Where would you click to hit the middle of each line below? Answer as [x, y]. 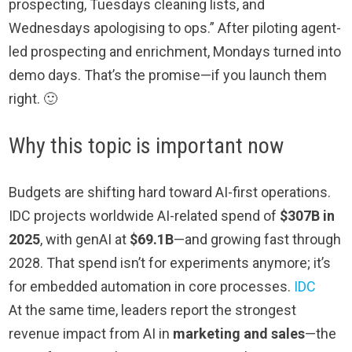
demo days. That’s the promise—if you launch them [168, 75]
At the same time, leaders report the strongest [153, 310]
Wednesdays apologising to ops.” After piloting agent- [175, 28]
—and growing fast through [258, 240]
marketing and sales [239, 334]
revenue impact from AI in [91, 334]
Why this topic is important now [147, 146]
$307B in [308, 216]
